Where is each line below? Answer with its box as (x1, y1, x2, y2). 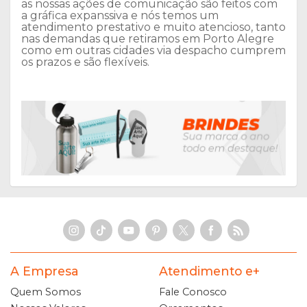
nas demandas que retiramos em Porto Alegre (21, 32, 274, 46)
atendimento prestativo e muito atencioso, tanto (21, 21, 286, 34)
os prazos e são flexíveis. (21, 56, 152, 69)
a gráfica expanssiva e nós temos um (21, 9, 219, 23)
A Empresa (10, 264, 79, 279)
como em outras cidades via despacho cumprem (21, 44, 286, 58)
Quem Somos (10, 286, 81, 299)
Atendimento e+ (159, 264, 260, 279)
